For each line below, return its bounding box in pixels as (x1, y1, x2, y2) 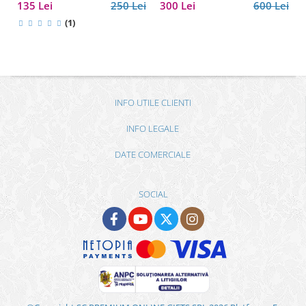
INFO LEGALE (126, 122, 179, 135)
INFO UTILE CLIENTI (114, 96, 191, 109)
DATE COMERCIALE (115, 148, 191, 161)
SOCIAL (138, 187, 168, 200)
